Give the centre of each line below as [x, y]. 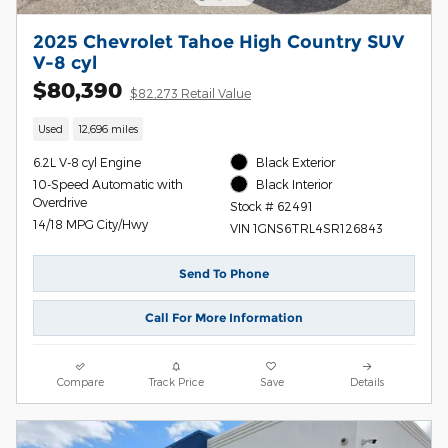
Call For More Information [224, 318]
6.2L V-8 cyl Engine [87, 161]
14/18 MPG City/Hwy [90, 223]
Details [367, 381]
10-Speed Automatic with [108, 183]
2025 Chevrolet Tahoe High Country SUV [218, 42]
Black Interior [294, 184]
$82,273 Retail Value [190, 93]
